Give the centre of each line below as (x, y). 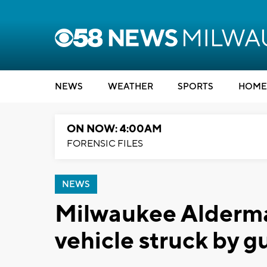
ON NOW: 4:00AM (114, 129)
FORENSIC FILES (105, 144)
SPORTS (195, 87)
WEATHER (130, 87)
